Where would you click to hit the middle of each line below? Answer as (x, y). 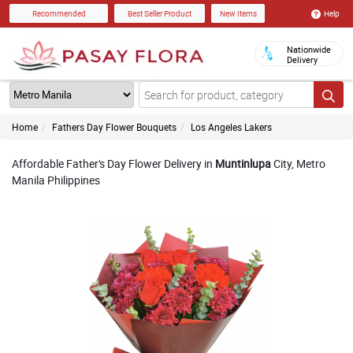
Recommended (59, 14)
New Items (238, 14)
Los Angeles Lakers (231, 127)
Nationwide (309, 49)
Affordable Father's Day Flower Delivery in (113, 163)
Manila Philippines (56, 180)
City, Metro (298, 163)
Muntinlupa (243, 163)
